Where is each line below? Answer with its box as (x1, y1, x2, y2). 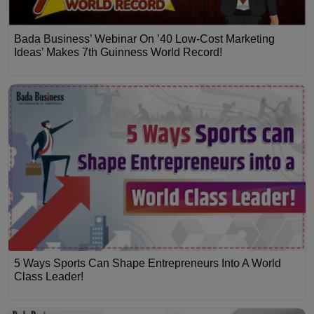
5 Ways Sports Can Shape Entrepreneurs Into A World (14, 257, 282, 270)
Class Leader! (14, 271, 84, 283)
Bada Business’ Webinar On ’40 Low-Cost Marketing (14, 32, 275, 45)
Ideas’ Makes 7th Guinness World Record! (14, 46, 223, 58)
